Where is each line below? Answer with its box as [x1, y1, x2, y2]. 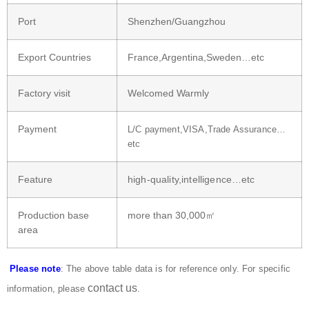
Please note [10, 263, 61, 274]
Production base [18, 209, 89, 221]
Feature [18, 173, 52, 185]
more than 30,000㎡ [128, 209, 215, 221]
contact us [88, 281, 138, 294]
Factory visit [18, 87, 70, 99]
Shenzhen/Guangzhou [128, 15, 226, 27]
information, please [7, 283, 88, 294]
